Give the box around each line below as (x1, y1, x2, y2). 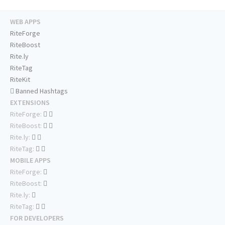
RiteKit (10, 75, 30, 84)
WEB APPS (10, 17, 41, 27)
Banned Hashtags (14, 86, 68, 96)
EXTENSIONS (10, 98, 50, 107)
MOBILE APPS (10, 156, 51, 165)
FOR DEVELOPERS (10, 213, 64, 223)
